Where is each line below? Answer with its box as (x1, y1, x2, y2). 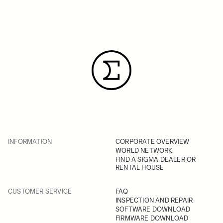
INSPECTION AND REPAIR (115, 197, 193, 204)
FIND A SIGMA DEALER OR (115, 156, 196, 163)
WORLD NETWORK (115, 147, 173, 154)
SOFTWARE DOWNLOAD (115, 206, 191, 213)
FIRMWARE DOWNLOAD (115, 215, 189, 222)
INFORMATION (8, 138, 52, 145)
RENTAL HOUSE (115, 164, 164, 171)
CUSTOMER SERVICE (8, 188, 72, 195)
